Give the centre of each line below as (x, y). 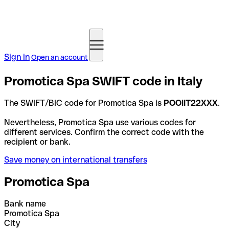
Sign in (17, 57)
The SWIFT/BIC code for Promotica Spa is (84, 103)
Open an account (60, 57)
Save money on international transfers (76, 159)
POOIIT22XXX (191, 103)
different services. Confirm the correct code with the (104, 132)
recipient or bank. (37, 142)
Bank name (25, 203)
